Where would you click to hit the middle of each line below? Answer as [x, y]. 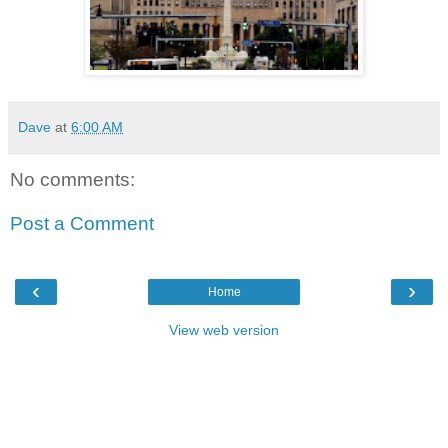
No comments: [72, 179]
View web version [224, 329]
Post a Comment [82, 223]
